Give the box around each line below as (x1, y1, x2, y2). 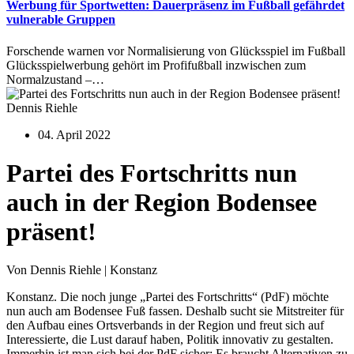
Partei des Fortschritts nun (6, 159, 297, 187)
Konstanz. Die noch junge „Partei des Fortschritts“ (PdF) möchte (6, 290, 329, 304)
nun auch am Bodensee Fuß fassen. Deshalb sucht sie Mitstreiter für (6, 304, 344, 318)
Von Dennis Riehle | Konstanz (6, 263, 157, 277)
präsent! (6, 217, 96, 246)
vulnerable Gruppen (6, 13, 115, 27)
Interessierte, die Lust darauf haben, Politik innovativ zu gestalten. (6, 333, 333, 347)
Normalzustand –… (6, 72, 104, 86)
